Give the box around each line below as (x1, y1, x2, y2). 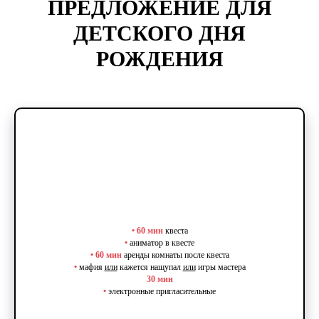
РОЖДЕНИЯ (95, 47, 224, 71)
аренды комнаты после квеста (121, 250, 229, 261)
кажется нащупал (117, 262, 183, 273)
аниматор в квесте (130, 238, 194, 249)
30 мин (146, 274, 173, 285)
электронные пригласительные (108, 286, 216, 297)
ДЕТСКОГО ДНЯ (73, 21, 246, 46)
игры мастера (195, 262, 246, 273)
